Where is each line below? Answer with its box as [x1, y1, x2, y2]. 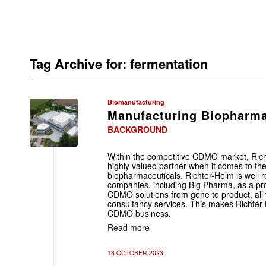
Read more [107, 221, 150, 233]
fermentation [130, 54, 208, 73]
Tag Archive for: [30, 54, 130, 73]
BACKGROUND [107, 123, 167, 135]
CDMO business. [107, 207, 171, 219]
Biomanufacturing [107, 97, 164, 106]
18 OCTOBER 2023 [107, 248, 163, 257]
